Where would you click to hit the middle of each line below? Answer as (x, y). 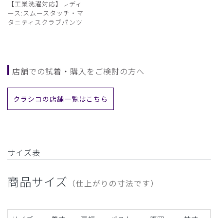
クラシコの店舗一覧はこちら (61, 99)
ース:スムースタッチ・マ (46, 13)
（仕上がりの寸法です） (113, 183)
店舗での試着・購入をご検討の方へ (78, 71)
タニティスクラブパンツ (45, 22)
